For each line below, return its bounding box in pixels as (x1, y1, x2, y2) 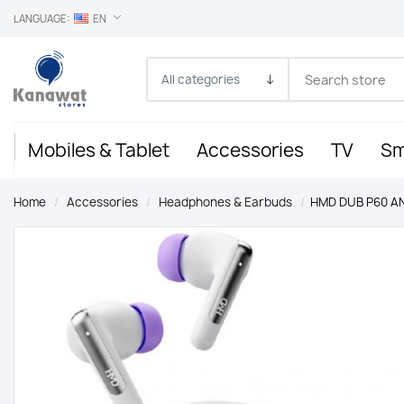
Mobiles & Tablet (28, 137, 170, 162)
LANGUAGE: (14, 12, 69, 25)
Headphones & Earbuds (159, 194, 292, 210)
